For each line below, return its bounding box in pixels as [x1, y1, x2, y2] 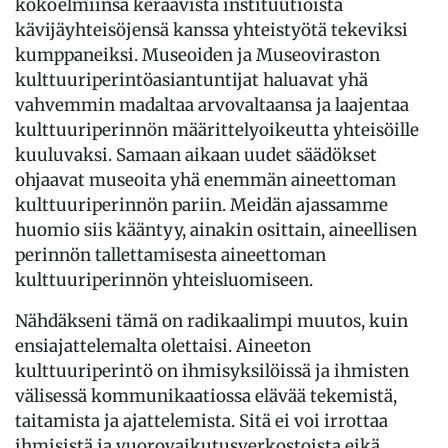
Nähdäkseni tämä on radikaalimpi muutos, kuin [15, 309, 408, 332]
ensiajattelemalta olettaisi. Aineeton [15, 334, 311, 357]
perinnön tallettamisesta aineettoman [15, 243, 326, 266]
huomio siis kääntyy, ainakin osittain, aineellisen [15, 218, 417, 241]
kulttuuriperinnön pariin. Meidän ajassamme [15, 193, 388, 216]
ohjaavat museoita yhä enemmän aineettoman [15, 168, 396, 191]
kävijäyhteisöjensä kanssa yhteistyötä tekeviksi [15, 18, 408, 41]
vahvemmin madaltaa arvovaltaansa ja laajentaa [15, 93, 409, 116]
